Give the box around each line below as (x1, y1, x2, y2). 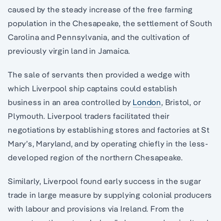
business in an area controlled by (8, 97, 133, 107)
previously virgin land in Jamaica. (8, 46, 131, 56)
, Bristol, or (161, 97, 201, 107)
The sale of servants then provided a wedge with (8, 70, 190, 79)
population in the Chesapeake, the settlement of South (8, 18, 213, 28)
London (133, 97, 162, 107)
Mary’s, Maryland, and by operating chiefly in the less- (8, 139, 209, 148)
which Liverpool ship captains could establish (8, 83, 178, 93)
